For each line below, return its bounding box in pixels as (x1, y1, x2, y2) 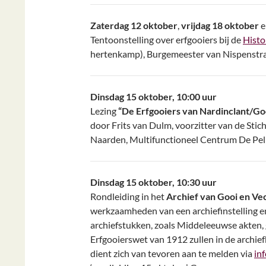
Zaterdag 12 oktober (90, 20, 178, 31)
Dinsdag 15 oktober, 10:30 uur (90, 176, 217, 188)
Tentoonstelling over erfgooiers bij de (90, 34, 243, 45)
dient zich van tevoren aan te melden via (90, 248, 254, 259)
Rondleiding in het (90, 191, 166, 202)
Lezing (90, 105, 118, 116)
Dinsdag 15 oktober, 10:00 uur (90, 91, 217, 102)
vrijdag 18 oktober (181, 20, 261, 31)
